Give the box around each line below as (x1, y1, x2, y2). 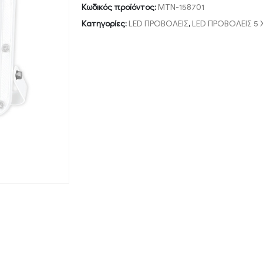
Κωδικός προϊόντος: (82, 2, 158, 12)
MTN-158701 (158, 2, 204, 12)
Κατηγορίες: (82, 18, 129, 29)
